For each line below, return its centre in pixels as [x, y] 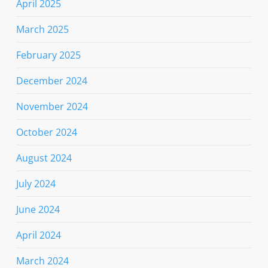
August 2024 [44, 158]
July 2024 [36, 183]
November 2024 [52, 106]
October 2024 [46, 132]
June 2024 [38, 209]
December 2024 [51, 80]
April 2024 [38, 235]
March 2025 [42, 29]
